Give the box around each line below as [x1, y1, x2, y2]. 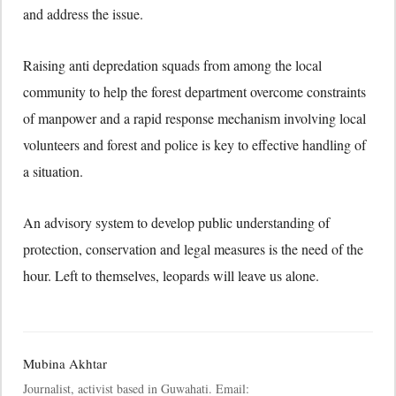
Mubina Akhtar [23, 354, 107, 372]
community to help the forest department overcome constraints [23, 81, 366, 101]
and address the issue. [23, 4, 143, 23]
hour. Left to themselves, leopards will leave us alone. [23, 265, 319, 285]
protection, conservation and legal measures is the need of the [23, 239, 363, 258]
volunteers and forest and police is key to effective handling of [23, 134, 366, 154]
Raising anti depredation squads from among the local [23, 55, 322, 74]
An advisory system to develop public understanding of [23, 212, 330, 232]
